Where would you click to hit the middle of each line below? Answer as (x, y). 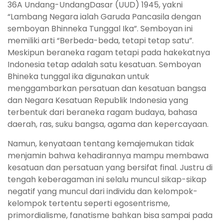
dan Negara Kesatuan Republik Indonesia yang (98, 101)
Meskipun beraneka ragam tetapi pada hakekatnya (109, 53)
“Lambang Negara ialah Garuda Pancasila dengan (104, 17)
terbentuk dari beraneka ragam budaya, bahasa (102, 112)
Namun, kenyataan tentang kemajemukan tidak (101, 144)
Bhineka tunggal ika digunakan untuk (78, 77)
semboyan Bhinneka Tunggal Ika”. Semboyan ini (100, 29)
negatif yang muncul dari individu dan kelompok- (103, 192)
